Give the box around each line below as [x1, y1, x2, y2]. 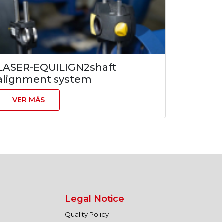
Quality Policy [64, 210, 109, 218]
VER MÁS [12, 95, 45, 104]
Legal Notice [64, 193, 124, 204]
